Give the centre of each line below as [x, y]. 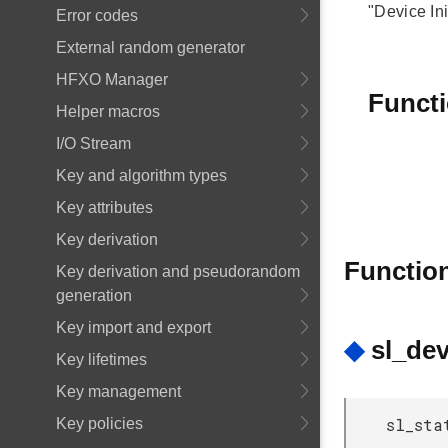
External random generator [150, 47]
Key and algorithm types [141, 175]
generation [94, 295]
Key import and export [133, 327]
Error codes [97, 15]
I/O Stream [93, 143]
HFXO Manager [112, 79]
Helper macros [108, 111]
